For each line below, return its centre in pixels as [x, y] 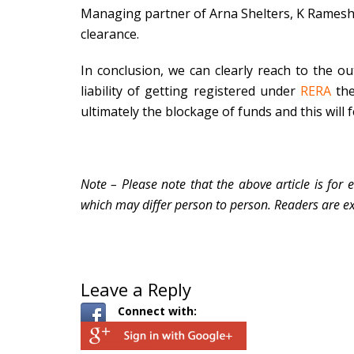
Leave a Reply [136, 289]
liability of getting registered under [190, 91]
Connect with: [157, 311]
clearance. [110, 34]
